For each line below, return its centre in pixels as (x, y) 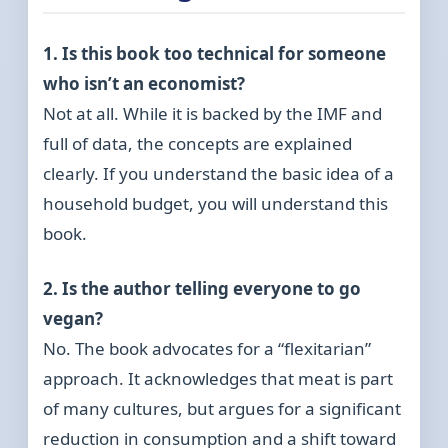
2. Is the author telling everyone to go (202, 289)
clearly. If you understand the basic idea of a (219, 174)
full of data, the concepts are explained (198, 144)
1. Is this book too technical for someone (215, 54)
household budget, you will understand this (216, 204)
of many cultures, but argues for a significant (222, 409)
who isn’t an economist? (144, 84)
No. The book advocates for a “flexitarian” (207, 349)
